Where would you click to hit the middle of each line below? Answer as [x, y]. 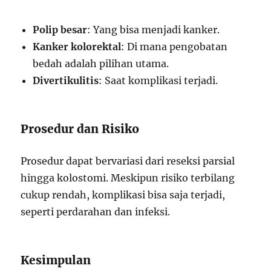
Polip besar [60, 30]
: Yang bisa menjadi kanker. [154, 30]
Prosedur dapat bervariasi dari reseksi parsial [128, 161]
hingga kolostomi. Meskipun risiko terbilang [128, 178]
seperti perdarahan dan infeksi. [96, 212]
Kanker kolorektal [77, 47]
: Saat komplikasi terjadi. [158, 80]
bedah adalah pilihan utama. [101, 64]
